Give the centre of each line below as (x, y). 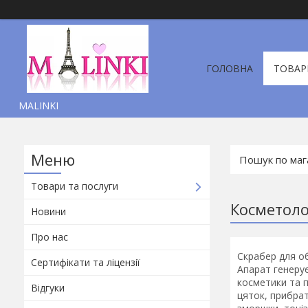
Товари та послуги (75, 186)
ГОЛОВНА (230, 68)
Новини (48, 211)
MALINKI (38, 106)
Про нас (49, 237)
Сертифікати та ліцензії (86, 262)
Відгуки (48, 288)
